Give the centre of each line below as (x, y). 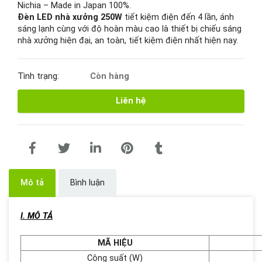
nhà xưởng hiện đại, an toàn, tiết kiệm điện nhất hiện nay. (128, 41)
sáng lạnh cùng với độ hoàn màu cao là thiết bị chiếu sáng (130, 29)
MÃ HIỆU (115, 243)
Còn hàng (110, 76)
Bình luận (87, 183)
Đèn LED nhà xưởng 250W (70, 17)
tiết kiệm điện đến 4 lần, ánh (178, 17)
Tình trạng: (39, 76)
